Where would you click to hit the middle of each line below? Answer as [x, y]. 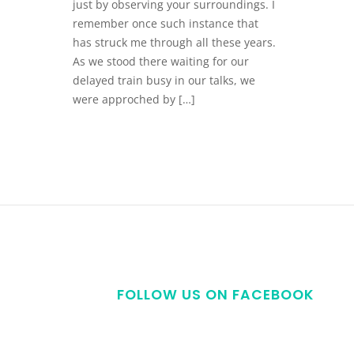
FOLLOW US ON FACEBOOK [216, 295]
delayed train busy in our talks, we [164, 81]
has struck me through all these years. [174, 43]
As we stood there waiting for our [161, 62]
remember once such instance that [166, 24]
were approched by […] [134, 100]
